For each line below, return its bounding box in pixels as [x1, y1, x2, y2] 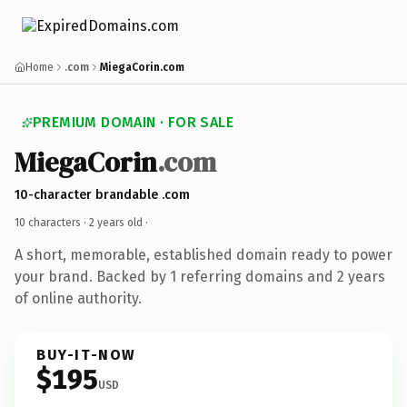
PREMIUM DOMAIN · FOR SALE [33, 114, 233, 131]
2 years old [89, 215, 143, 229]
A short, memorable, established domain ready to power [15, 245, 392, 263]
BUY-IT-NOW [36, 345, 136, 363]
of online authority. [15, 289, 142, 307]
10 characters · [15, 215, 89, 229]
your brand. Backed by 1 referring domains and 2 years [15, 267, 385, 285]
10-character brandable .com [15, 186, 190, 203]
